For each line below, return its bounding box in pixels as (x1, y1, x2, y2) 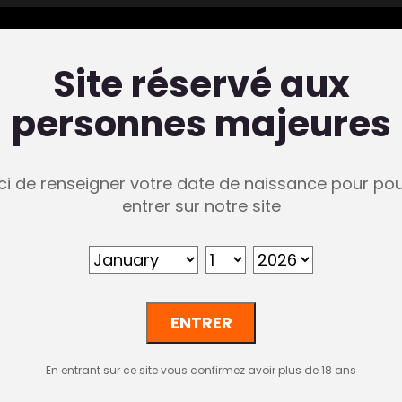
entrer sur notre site (121, 195, 281, 217)
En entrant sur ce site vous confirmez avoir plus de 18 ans (46, 363, 356, 379)
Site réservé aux (52, 59, 350, 109)
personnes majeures (11, 99, 391, 149)
